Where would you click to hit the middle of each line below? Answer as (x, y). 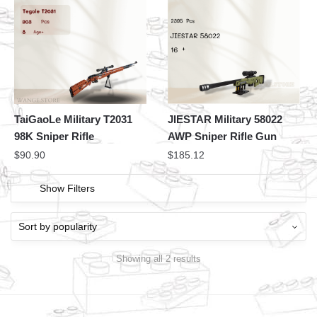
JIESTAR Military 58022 (225, 120)
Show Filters (67, 189)
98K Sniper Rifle (54, 137)
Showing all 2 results (158, 258)
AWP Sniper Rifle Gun (223, 137)
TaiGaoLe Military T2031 (73, 120)
